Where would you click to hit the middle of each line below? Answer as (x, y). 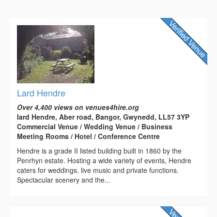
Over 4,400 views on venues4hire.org (78, 107)
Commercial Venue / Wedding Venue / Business (95, 127)
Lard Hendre (41, 93)
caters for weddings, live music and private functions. (98, 170)
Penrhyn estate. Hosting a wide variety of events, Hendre (104, 161)
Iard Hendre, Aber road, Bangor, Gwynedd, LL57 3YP (103, 117)
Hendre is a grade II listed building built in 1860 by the (99, 151)
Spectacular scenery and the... (64, 180)
